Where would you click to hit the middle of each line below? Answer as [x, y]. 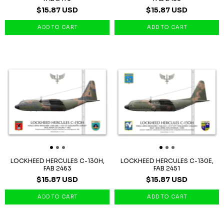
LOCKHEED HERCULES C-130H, [57, 161]
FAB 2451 [167, 168]
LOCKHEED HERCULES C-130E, [167, 161]
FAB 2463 [57, 168]
